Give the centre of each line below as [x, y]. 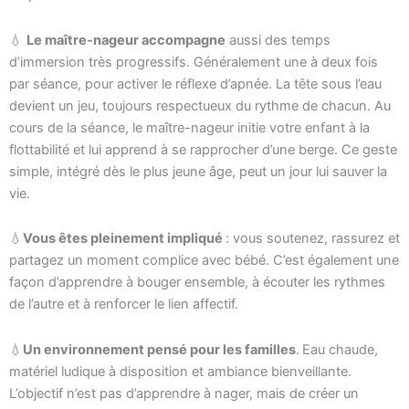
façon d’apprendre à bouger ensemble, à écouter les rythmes [197, 283]
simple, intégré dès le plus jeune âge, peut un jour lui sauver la [198, 171]
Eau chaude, [340, 349]
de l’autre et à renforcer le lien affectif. [124, 304]
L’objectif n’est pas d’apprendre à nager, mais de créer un [184, 393]
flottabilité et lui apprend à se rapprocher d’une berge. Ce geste [203, 149]
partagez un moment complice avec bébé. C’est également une [204, 261]
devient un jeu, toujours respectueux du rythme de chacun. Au [200, 105]
